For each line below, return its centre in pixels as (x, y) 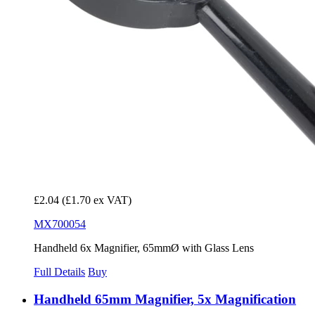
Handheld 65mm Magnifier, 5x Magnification (165, 299)
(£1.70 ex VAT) (97, 200)
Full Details (59, 272)
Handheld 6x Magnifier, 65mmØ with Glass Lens (144, 248)
